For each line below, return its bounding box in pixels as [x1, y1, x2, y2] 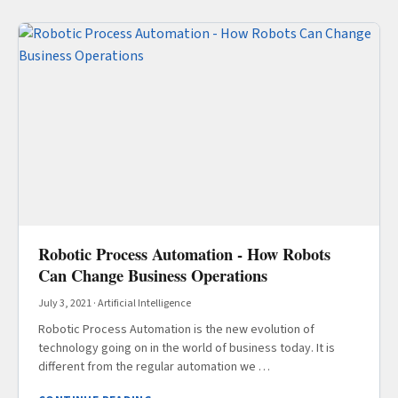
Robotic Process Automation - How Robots [38, 241, 330, 266]
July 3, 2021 [38, 295, 92, 311]
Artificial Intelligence [98, 295, 191, 311]
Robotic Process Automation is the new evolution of [38, 320, 314, 338]
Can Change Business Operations [38, 262, 267, 287]
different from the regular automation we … [38, 357, 270, 376]
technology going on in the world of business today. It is [38, 338, 335, 357]
